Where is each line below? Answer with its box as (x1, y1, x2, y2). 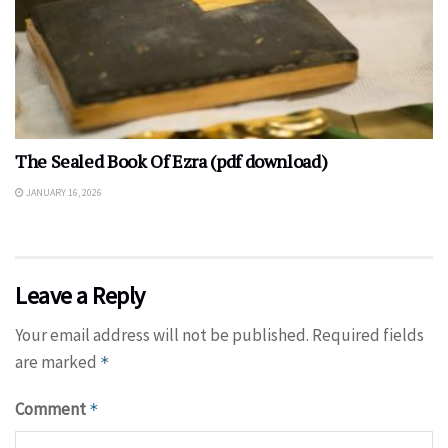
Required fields (312, 323, 424, 346)
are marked (15, 350, 100, 373)
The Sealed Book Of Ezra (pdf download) (15, 148, 328, 173)
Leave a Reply (15, 279, 145, 311)
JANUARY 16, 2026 (24, 185, 102, 199)
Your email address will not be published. (15, 323, 309, 346)
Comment (15, 397, 89, 420)
